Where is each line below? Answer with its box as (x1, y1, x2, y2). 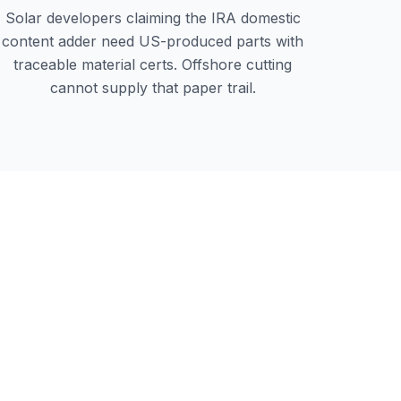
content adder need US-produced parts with (2, 32, 304, 50)
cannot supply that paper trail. (49, 79, 256, 97)
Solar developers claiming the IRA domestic (4, 9, 301, 27)
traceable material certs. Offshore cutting (13, 55, 293, 73)
